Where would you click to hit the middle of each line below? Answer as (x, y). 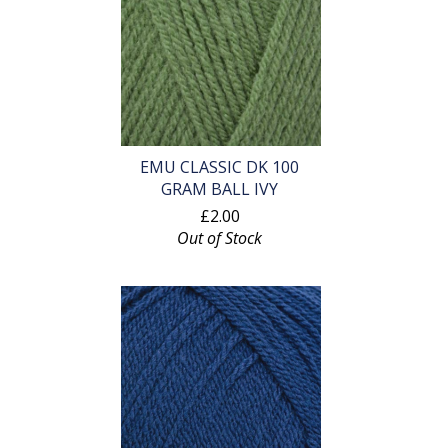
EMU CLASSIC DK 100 (220, 167)
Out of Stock (220, 238)
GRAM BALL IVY (220, 189)
